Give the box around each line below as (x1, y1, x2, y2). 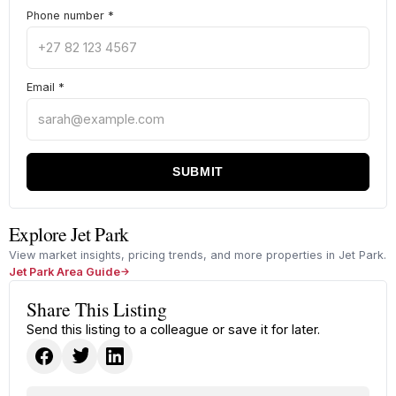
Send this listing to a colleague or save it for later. (26, 321, 320, 337)
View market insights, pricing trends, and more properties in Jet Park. (8, 247, 386, 262)
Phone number (26, 8, 108, 22)
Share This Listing (26, 295, 167, 322)
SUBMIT (171, 164, 225, 179)
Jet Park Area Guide (8, 264, 120, 278)
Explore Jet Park (8, 220, 129, 247)
